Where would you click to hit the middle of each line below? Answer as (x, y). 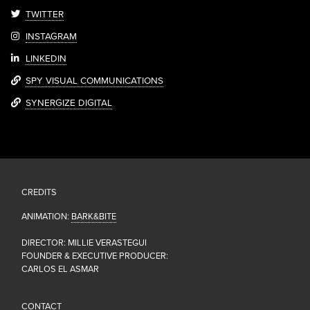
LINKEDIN (46, 59)
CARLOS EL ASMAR (60, 270)
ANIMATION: (46, 217)
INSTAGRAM (52, 37)
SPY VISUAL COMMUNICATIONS (95, 81)
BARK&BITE (94, 217)
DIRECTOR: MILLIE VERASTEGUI (84, 243)
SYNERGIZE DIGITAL (69, 103)
